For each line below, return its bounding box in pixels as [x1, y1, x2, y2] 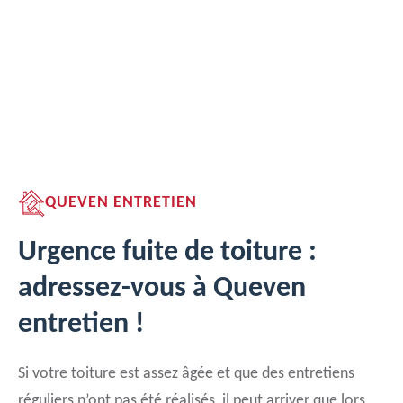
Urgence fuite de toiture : [18, 238, 317, 267]
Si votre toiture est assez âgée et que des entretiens [18, 365, 354, 382]
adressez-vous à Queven [18, 274, 306, 303]
